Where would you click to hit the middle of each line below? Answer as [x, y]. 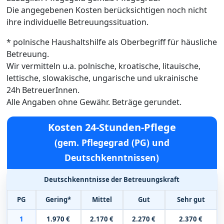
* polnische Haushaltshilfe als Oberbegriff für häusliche [111, 42]
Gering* [58, 199]
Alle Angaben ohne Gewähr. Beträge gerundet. [94, 102]
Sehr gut [191, 199]
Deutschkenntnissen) [112, 157]
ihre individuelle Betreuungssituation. [77, 22]
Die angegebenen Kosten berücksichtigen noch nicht [106, 10]
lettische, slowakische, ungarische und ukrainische [102, 78]
